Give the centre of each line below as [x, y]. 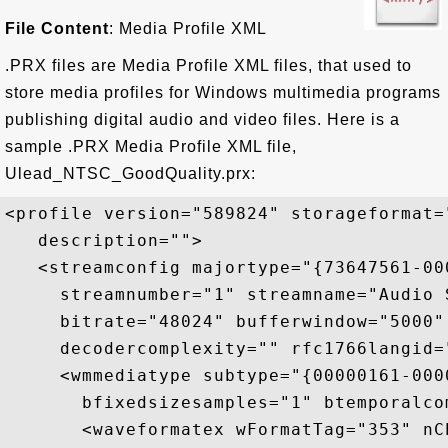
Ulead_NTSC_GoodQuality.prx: [130, 173]
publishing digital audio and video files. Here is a [202, 119]
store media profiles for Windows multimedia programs [223, 92]
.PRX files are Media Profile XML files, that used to [208, 65]
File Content [57, 28]
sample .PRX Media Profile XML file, [151, 146]
